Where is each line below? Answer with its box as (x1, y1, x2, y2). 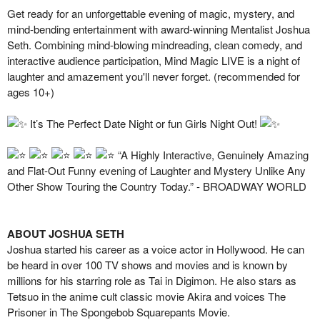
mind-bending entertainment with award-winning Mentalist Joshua (7, 21, 310, 36)
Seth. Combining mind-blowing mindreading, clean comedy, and (7, 37, 302, 52)
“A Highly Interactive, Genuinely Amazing (118, 147, 309, 162)
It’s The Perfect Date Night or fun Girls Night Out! (30, 116, 257, 131)
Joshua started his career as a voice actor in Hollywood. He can (7, 241, 304, 256)
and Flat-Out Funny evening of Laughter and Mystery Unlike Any (7, 163, 306, 178)
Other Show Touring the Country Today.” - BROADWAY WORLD (7, 179, 306, 194)
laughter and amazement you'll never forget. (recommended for (7, 69, 300, 84)
